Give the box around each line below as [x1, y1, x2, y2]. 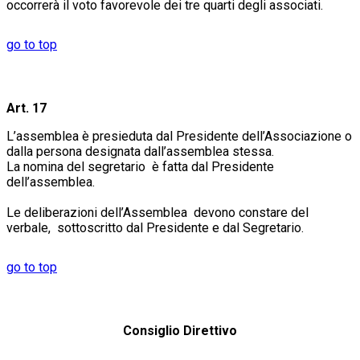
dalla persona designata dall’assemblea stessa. [6, 143, 280, 159]
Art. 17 [6, 100, 47, 116]
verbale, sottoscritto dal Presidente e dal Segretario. [6, 219, 304, 235]
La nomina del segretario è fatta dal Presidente [6, 158, 274, 174]
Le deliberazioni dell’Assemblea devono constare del [6, 204, 309, 220]
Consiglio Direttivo [123, 322, 237, 338]
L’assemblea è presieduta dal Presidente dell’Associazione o [6, 128, 352, 144]
